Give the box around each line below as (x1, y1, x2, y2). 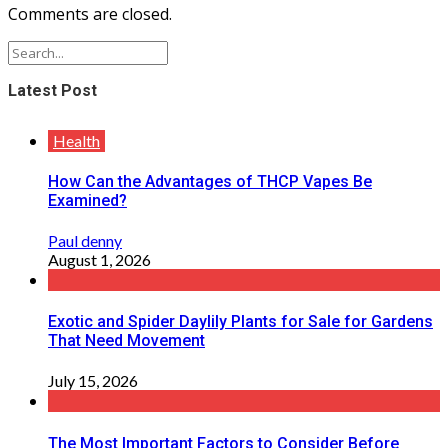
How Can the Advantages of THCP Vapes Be (48, 171, 372, 191)
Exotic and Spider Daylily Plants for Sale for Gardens (48, 312, 433, 332)
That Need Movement (48, 331, 205, 351)
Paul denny (48, 230, 122, 250)
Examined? (48, 190, 127, 210)
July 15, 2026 (48, 371, 138, 391)
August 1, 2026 (48, 249, 151, 269)
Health (53, 131, 100, 151)
